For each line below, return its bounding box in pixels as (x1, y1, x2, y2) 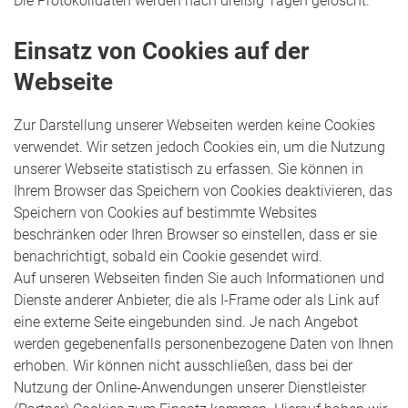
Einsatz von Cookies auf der (14, 37, 309, 65)
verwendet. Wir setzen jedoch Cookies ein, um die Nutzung (14, 138, 385, 157)
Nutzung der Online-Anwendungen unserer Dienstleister (14, 379, 366, 397)
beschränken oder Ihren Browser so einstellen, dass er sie (14, 226, 377, 244)
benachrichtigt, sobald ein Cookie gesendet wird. (14, 248, 330, 266)
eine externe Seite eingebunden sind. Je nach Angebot (14, 313, 358, 331)
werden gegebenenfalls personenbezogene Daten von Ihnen (14, 335, 393, 353)
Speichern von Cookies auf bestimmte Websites (14, 204, 317, 222)
